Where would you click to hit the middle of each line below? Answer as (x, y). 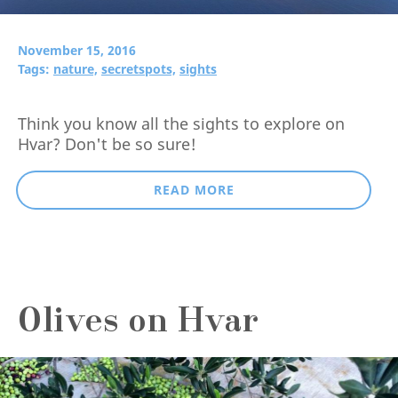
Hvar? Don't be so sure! (107, 144)
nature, (76, 69)
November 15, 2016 (77, 51)
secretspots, (139, 69)
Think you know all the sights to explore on (181, 124)
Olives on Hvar (139, 325)
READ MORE (194, 190)
